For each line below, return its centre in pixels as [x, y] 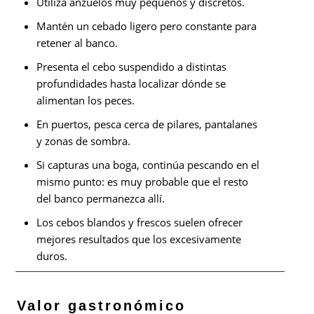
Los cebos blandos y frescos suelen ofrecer [140, 222]
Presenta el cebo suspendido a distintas [132, 66]
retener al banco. [77, 42]
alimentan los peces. [86, 100]
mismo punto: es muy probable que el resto [143, 181]
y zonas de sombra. [84, 141]
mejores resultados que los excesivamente [139, 239]
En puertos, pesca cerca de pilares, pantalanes [147, 124]
